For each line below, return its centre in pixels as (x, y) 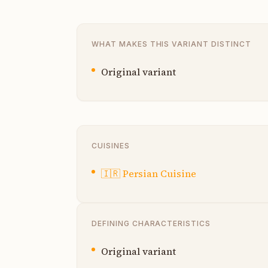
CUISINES (111, 145)
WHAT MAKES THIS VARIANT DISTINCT (171, 44)
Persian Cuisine (159, 173)
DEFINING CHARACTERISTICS (151, 223)
